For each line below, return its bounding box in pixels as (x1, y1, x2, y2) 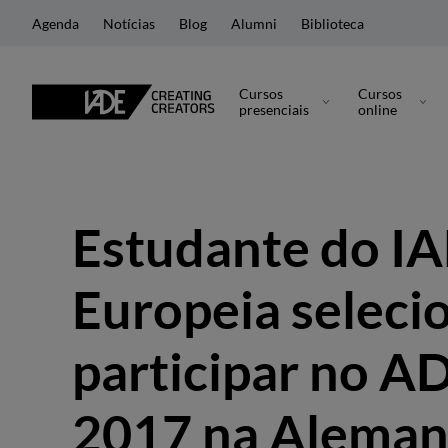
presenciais (239, 101, 310, 118)
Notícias (103, 14, 155, 32)
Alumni (231, 14, 277, 32)
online (358, 101, 398, 118)
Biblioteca (301, 14, 364, 32)
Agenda (32, 14, 79, 32)
